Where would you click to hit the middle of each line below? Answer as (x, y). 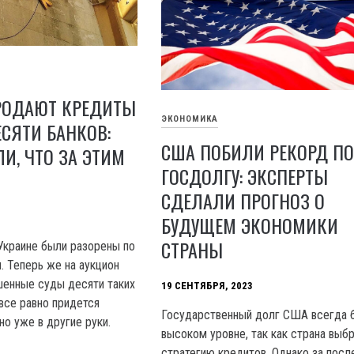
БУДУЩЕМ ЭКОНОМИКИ (250, 226)
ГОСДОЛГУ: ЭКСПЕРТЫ (245, 177)
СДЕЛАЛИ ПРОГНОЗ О (243, 201)
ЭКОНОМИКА (190, 119)
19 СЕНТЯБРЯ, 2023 (207, 285)
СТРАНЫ (192, 250)
